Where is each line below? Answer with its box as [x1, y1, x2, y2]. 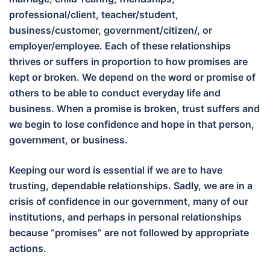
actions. [9, 242, 46, 255]
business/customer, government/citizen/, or [9, 24, 212, 37]
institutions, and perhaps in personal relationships [9, 211, 242, 224]
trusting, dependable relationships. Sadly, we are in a [9, 180, 253, 192]
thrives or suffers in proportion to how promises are [9, 55, 248, 68]
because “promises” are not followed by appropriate [9, 227, 249, 239]
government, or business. [9, 134, 128, 146]
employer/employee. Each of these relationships [9, 40, 231, 52]
